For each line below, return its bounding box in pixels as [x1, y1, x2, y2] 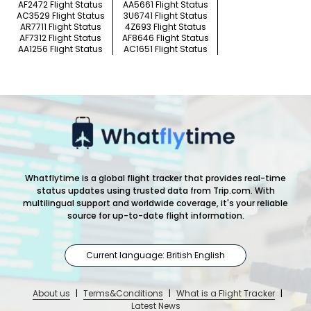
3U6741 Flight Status [123, 10, 208, 22]
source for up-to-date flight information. [67, 210, 244, 222]
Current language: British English [86, 249, 225, 261]
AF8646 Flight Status [121, 32, 209, 44]
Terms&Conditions [83, 287, 163, 300]
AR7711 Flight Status [19, 21, 101, 33]
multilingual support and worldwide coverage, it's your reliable [23, 197, 288, 210]
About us [32, 287, 70, 300]
